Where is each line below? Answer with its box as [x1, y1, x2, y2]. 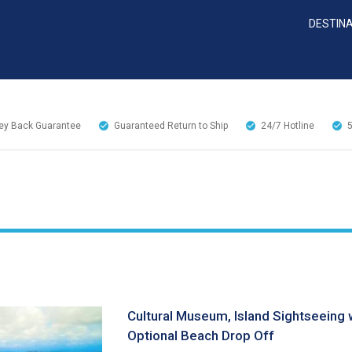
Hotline [284, 120, 314, 132]
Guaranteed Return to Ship [114, 120, 228, 132]
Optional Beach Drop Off [127, 328, 274, 344]
